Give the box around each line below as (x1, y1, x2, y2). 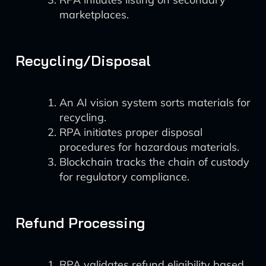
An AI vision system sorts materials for (59, 96, 251, 109)
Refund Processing (15, 214, 145, 232)
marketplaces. (59, 8, 129, 21)
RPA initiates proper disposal (59, 125, 202, 139)
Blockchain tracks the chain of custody (59, 155, 249, 169)
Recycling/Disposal (15, 52, 151, 69)
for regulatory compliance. (59, 170, 189, 183)
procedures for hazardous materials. (59, 140, 239, 154)
